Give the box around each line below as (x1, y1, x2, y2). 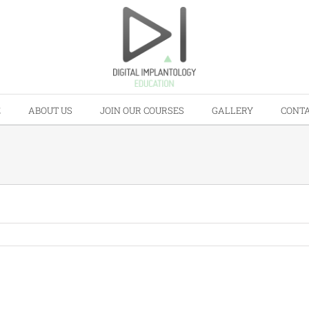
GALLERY (211, 104, 253, 117)
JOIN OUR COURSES (99, 104, 184, 117)
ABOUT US (28, 104, 72, 117)
